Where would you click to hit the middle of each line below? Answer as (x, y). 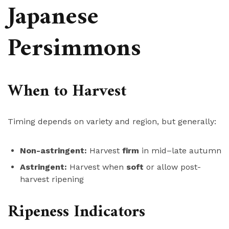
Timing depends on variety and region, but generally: (112, 122)
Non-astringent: (53, 151)
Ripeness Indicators (76, 212)
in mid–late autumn (180, 151)
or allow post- (172, 167)
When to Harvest (67, 92)
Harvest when (97, 167)
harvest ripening (52, 179)
